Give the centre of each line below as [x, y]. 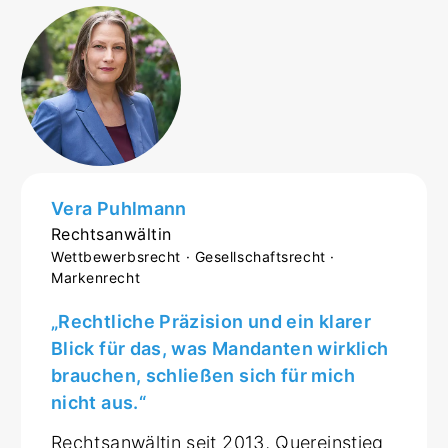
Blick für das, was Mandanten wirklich [220, 348]
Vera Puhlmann [119, 208]
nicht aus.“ [98, 402]
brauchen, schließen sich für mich [203, 375]
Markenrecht [96, 277]
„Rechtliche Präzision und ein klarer [211, 321]
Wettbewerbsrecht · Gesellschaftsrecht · [193, 256]
